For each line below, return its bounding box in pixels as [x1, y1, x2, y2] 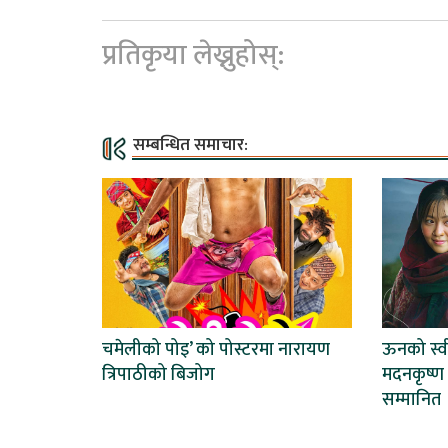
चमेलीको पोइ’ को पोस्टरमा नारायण [102, 334, 330, 365]
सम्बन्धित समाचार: [133, 130, 248, 159]
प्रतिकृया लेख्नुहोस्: [102, 31, 284, 79]
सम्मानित [381, 384, 441, 415]
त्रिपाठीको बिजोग [102, 359, 215, 390]
